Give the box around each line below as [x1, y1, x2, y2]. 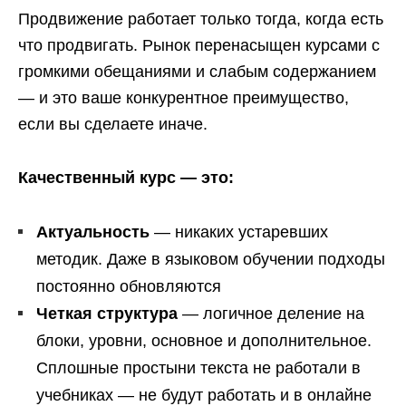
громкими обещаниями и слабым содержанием [18, 63, 376, 81]
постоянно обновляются [36, 277, 221, 295]
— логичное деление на [178, 304, 364, 323]
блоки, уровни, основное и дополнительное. [36, 332, 372, 350]
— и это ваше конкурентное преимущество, [18, 89, 349, 107]
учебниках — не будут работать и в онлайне [36, 386, 372, 404]
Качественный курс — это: [18, 169, 234, 187]
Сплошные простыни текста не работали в [36, 359, 361, 377]
